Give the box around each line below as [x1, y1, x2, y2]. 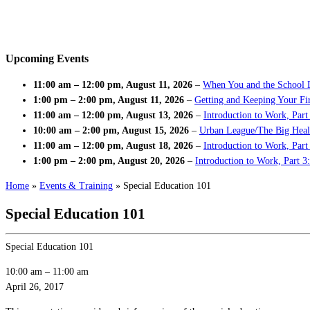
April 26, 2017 [6, 282, 64, 293]
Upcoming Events [6, 51, 89, 65]
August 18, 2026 [126, 140, 193, 152]
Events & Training [39, 181, 113, 192]
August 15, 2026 [122, 125, 189, 136]
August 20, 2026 [118, 156, 185, 167]
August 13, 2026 [126, 110, 193, 121]
